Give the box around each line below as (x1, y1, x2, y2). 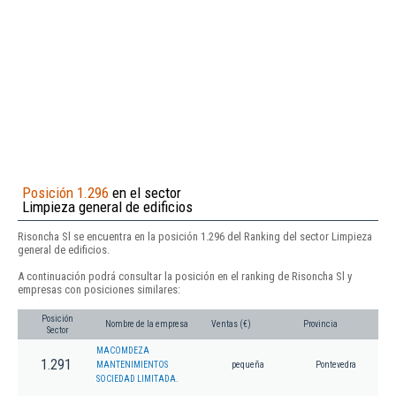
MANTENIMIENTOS (96, 360, 168, 370)
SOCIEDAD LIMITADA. (96, 374, 179, 385)
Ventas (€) (211, 319, 251, 330)
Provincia (303, 319, 338, 330)
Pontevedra (315, 360, 356, 370)
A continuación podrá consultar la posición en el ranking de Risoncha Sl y (18, 269, 352, 283)
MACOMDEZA (96, 346, 149, 356)
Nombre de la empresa (105, 319, 188, 330)
